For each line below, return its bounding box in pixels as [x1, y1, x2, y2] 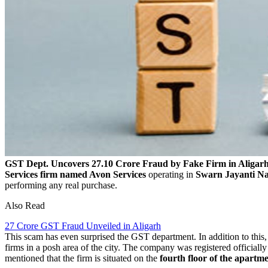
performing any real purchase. [5, 179, 117, 190]
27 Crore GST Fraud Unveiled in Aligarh [5, 220, 161, 231]
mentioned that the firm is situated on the [5, 252, 160, 263]
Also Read [5, 200, 45, 211]
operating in [148, 169, 196, 179]
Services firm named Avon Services [5, 169, 148, 179]
